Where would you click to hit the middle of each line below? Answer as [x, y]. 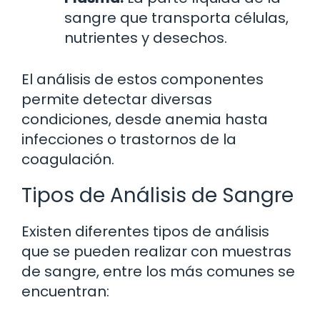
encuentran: [65, 292]
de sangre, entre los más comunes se [158, 272]
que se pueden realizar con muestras [156, 252]
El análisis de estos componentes [142, 80]
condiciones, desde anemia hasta [145, 120]
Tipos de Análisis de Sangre [157, 196]
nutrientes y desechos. [146, 38]
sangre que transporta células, [176, 18]
